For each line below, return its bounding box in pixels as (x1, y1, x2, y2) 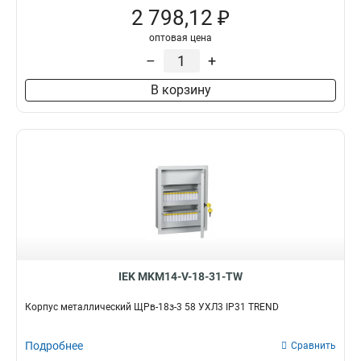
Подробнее (25, 339, 83, 352)
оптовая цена (149, 32, 212, 44)
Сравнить (291, 340, 336, 351)
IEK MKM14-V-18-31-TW (118, 270, 243, 283)
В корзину (150, 82, 211, 98)
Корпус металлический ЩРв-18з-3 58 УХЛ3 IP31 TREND (25, 301, 279, 313)
